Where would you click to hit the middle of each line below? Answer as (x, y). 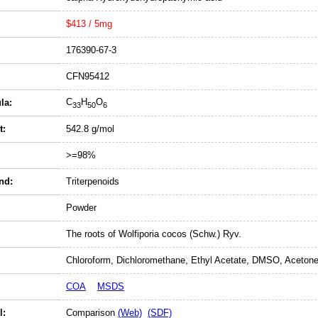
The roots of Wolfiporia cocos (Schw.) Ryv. (154, 234)
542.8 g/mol (90, 129)
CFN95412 (88, 76)
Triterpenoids (93, 181)
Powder (81, 208)
